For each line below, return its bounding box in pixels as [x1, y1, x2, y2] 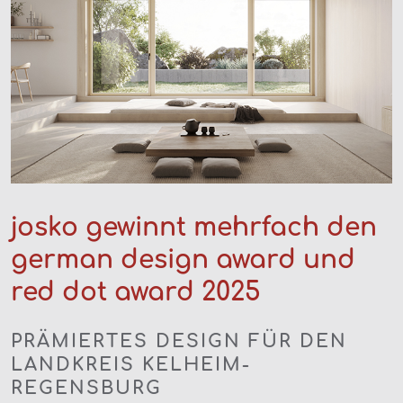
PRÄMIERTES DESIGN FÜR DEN [11, 330, 347, 352]
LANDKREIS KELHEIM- [11, 354, 251, 375]
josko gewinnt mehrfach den [11, 212, 377, 242]
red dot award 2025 [11, 277, 261, 307]
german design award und [11, 245, 355, 274]
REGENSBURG [11, 377, 162, 399]
